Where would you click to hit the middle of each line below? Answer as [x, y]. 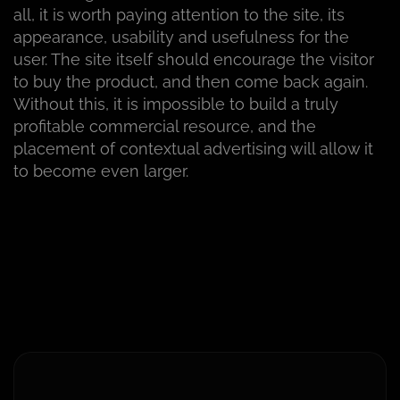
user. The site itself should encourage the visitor [194, 60]
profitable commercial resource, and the [165, 127]
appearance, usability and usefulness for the [181, 37]
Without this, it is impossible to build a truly [176, 104]
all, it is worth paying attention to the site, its [179, 15]
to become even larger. [101, 171]
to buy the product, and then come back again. [191, 82]
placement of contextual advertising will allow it [193, 149]
